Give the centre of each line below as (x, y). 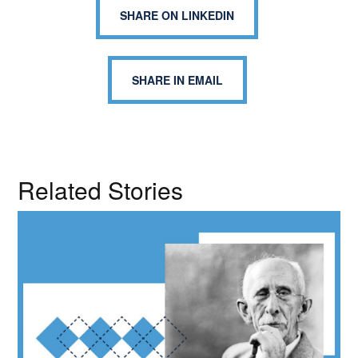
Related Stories (101, 190)
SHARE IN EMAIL (177, 80)
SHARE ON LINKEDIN (177, 15)
